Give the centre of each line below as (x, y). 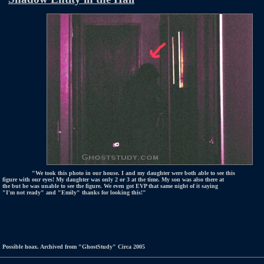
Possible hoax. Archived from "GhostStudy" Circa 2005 (74, 247)
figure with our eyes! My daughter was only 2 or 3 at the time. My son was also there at (113, 179)
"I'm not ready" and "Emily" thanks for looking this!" (74, 192)
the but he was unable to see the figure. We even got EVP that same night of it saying (110, 186)
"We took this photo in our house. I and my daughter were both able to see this (133, 173)
